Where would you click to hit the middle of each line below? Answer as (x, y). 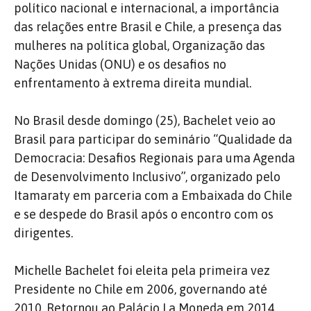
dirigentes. (43, 233)
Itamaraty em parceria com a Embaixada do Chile (153, 195)
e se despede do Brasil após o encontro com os (144, 214)
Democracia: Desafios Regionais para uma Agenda (154, 158)
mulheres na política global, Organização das (140, 45)
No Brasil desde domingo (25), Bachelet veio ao (145, 120)
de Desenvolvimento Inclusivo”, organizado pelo (147, 176)
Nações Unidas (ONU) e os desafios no (120, 64)
